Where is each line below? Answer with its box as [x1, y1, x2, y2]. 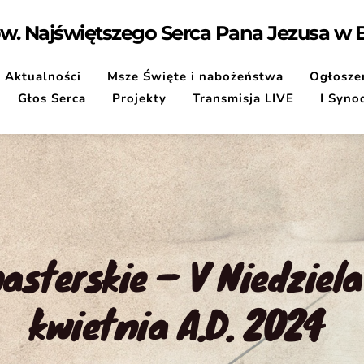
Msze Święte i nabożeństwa [106, 68, 284, 84]
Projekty [112, 90, 167, 106]
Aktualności [4, 68, 81, 84]
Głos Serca [18, 90, 87, 106]
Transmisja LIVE [193, 90, 295, 106]
